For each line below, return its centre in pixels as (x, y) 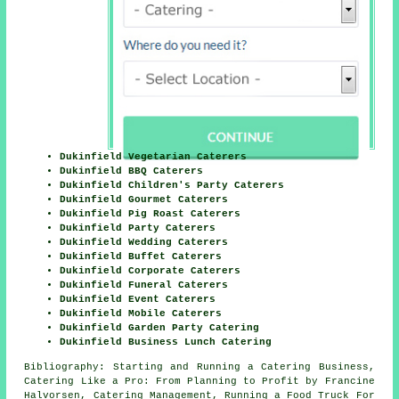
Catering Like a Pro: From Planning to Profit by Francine (199, 381)
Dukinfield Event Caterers (138, 299)
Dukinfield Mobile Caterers (141, 313)
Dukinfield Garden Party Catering (160, 327)
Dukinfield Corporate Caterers (151, 270)
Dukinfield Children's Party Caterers (172, 185)
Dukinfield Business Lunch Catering (166, 342)
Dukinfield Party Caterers (138, 228)
